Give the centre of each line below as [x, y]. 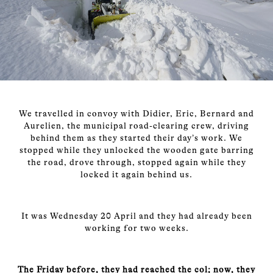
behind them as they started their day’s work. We [136, 138]
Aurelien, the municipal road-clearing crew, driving [136, 126]
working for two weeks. [136, 228]
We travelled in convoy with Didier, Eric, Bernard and [136, 113]
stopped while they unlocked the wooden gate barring [136, 150]
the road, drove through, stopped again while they [136, 162]
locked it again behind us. [136, 174]
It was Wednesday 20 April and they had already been [136, 216]
